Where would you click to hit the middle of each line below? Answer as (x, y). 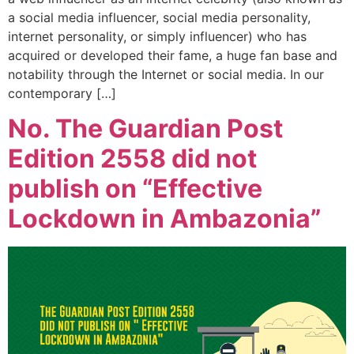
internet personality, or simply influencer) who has (157, 36)
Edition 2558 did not (132, 159)
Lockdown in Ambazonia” (164, 219)
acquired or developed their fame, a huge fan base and (173, 55)
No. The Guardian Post (145, 129)
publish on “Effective (135, 189)
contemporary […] (62, 93)
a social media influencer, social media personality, (159, 17)
